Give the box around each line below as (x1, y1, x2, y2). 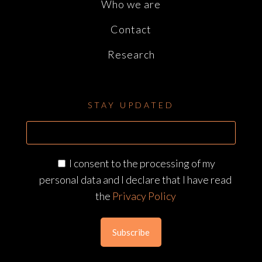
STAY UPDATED (88, 100, 174, 110)
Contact (111, 23, 151, 36)
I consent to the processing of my (69, 157, 215, 170)
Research (107, 48, 155, 61)
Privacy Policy (112, 189, 176, 202)
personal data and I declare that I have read (39, 173, 232, 186)
